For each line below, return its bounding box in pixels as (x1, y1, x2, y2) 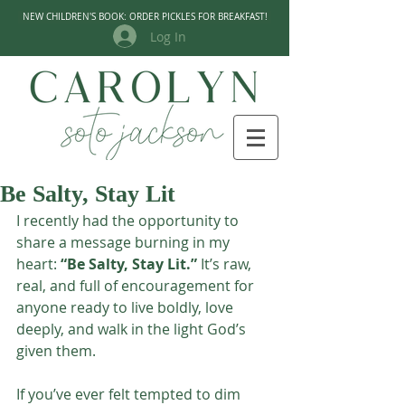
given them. (16, 341, 96, 361)
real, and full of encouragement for (16, 276, 258, 296)
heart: (16, 254, 61, 274)
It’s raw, (197, 254, 255, 274)
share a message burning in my (16, 232, 233, 252)
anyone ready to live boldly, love (16, 297, 237, 317)
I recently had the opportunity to (16, 211, 242, 231)
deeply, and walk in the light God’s (16, 319, 250, 339)
